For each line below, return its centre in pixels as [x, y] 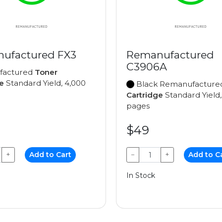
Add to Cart [51, 155]
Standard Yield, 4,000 [45, 83]
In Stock [141, 175]
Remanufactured [170, 55]
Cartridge [145, 95]
